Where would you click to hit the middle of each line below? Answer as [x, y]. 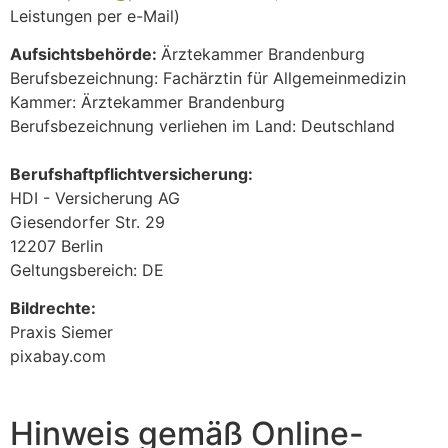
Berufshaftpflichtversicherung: [131, 173]
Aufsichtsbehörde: [85, 53]
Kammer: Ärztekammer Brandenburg [147, 101]
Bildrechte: [53, 308]
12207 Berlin [56, 245]
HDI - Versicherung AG [95, 197]
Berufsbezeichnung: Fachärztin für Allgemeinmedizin [208, 77]
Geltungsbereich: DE [87, 269]
